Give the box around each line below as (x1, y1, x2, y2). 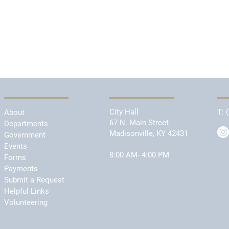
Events (4, 141, 27, 151)
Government (4, 130, 45, 140)
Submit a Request (4, 175, 64, 185)
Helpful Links (4, 186, 49, 196)
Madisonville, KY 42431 (109, 128, 188, 138)
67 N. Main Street (109, 118, 169, 127)
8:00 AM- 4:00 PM (109, 150, 169, 159)
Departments (4, 119, 48, 128)
